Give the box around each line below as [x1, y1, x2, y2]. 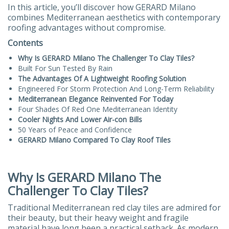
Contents [8, 37, 43, 49]
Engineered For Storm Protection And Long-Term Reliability [18, 83, 214, 94]
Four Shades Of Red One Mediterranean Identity [18, 104, 177, 114]
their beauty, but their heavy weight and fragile [8, 212, 189, 223]
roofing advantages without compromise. [8, 21, 166, 33]
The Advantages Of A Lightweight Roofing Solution [18, 73, 186, 83]
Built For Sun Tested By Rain [18, 63, 112, 73]
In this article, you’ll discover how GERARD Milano [8, 1, 196, 13]
